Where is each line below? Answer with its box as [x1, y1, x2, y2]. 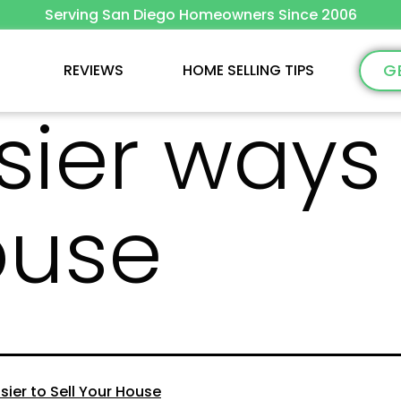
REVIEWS [64, 60, 124, 81]
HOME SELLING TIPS [183, 60, 315, 81]
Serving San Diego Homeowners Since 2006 [44, 4, 357, 25]
